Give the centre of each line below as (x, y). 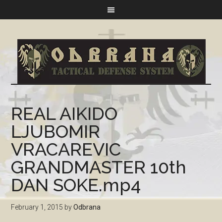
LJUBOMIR (56, 131)
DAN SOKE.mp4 (76, 185)
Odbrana (87, 207)
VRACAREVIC (66, 149)
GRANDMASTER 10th (99, 167)
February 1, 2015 (37, 207)
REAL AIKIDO (64, 113)
